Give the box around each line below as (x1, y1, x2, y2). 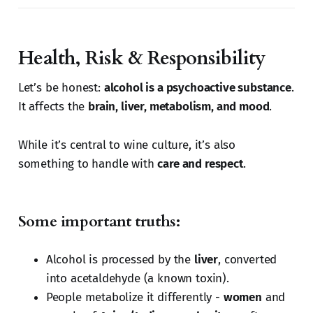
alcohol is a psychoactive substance (103, 80, 291, 96)
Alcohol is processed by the (45, 252, 194, 268)
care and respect (157, 156, 243, 172)
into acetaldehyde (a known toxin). (45, 271, 229, 286)
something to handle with (17, 156, 158, 172)
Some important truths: (17, 211, 180, 233)
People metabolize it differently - (45, 290, 224, 305)
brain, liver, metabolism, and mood (88, 99, 270, 115)
